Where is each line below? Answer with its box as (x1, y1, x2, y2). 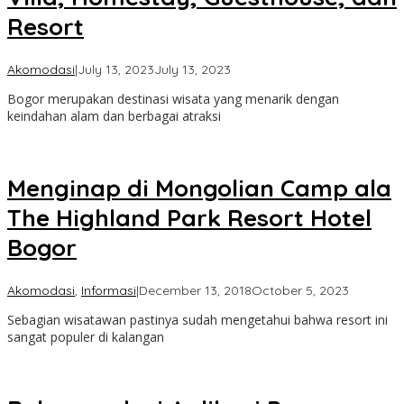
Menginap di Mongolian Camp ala (7, 173, 391, 204)
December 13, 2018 (139, 281, 252, 298)
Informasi (81, 281, 136, 298)
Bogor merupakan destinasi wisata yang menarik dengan (7, 89, 339, 107)
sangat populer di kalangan (7, 327, 164, 345)
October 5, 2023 (252, 281, 349, 298)
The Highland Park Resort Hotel (7, 203, 372, 234)
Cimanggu (229, 75, 291, 92)
